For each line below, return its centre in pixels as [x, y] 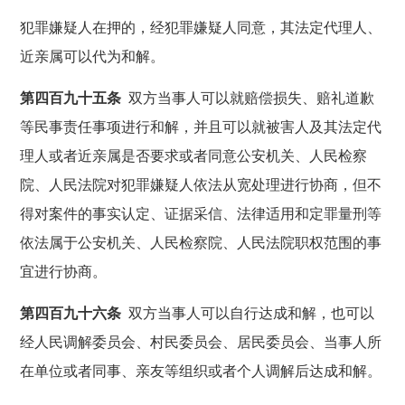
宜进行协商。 [64, 271]
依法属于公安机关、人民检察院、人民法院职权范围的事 [201, 242]
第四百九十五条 [71, 98]
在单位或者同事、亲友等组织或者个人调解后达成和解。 [201, 371]
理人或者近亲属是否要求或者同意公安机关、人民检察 [194, 155]
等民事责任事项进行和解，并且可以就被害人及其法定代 [201, 127]
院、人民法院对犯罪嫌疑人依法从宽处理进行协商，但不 [201, 184]
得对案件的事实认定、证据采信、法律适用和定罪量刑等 [201, 213]
